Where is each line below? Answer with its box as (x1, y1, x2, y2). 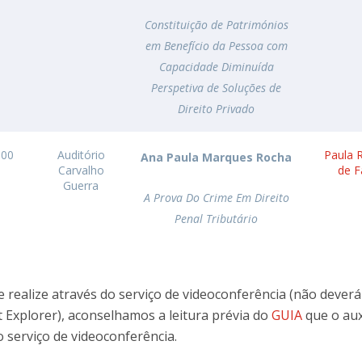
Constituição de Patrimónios (144, 17, 288, 32)
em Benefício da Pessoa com (145, 38, 288, 53)
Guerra (63, 178, 99, 193)
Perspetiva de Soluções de (151, 80, 282, 95)
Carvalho (57, 162, 104, 178)
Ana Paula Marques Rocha (141, 149, 293, 165)
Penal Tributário (175, 211, 259, 226)
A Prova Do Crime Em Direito (143, 190, 289, 205)
